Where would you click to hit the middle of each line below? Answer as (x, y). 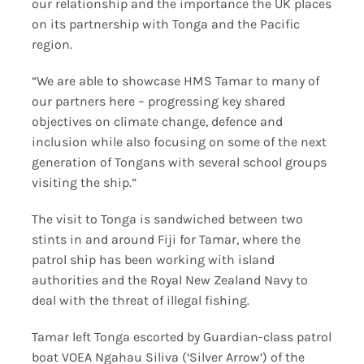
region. (52, 44)
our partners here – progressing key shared (158, 101)
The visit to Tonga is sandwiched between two (167, 219)
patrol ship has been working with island (153, 259)
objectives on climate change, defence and (157, 121)
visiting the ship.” (84, 182)
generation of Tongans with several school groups (179, 162)
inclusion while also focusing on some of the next (179, 141)
